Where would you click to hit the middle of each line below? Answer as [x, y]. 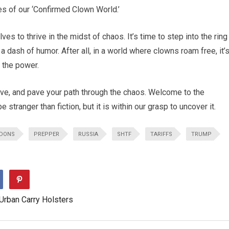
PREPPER [47, 134]
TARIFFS [161, 134]
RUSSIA [88, 134]
